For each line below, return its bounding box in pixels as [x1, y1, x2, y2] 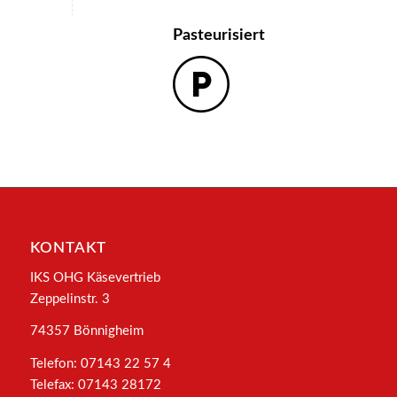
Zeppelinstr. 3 [29, 292, 110, 306]
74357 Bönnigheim [29, 324, 144, 339]
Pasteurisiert [172, 27, 265, 43]
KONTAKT [29, 240, 106, 255]
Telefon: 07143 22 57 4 [29, 357, 171, 371]
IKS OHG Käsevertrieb [29, 270, 160, 284]
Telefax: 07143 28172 [29, 378, 161, 393]
